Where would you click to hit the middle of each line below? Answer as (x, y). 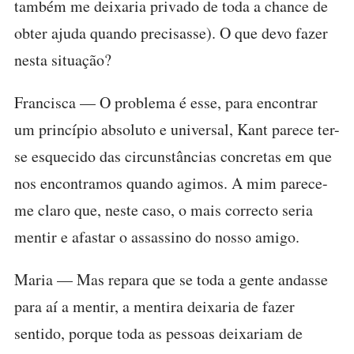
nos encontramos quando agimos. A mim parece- (171, 183)
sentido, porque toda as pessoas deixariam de (158, 333)
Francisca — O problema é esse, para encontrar (166, 102)
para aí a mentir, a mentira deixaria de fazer (154, 306)
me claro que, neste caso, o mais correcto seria (164, 210)
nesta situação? (63, 60)
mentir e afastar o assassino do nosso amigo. (157, 237)
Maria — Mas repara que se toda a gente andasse (171, 279)
